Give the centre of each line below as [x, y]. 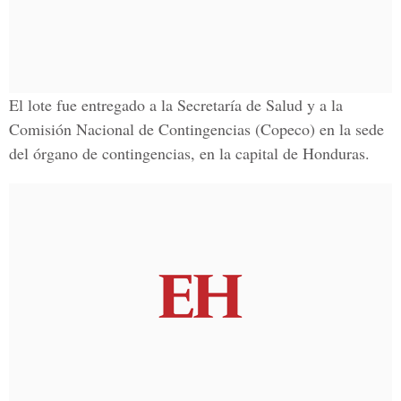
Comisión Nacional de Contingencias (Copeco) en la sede [196, 129]
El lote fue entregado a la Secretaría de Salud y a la [176, 105]
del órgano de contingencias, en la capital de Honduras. [189, 153]
